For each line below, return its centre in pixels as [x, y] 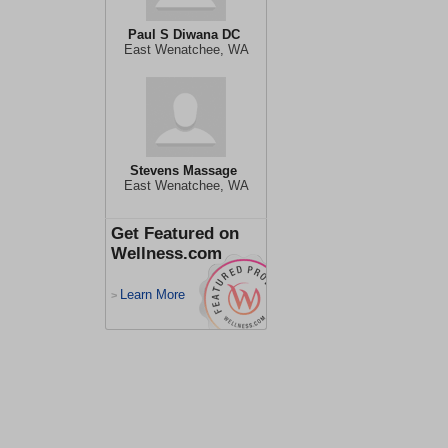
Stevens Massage [183, 170]
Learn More [152, 294]
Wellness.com [166, 253]
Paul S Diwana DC [183, 34]
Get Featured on [175, 233]
